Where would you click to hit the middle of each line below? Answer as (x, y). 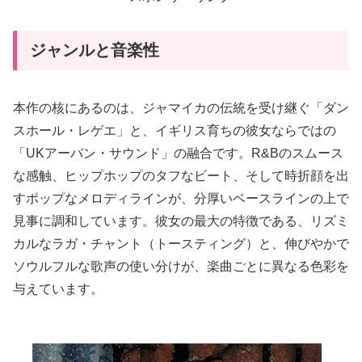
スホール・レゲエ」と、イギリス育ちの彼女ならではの (175, 130)
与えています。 (58, 288)
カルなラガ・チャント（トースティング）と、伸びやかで (181, 243)
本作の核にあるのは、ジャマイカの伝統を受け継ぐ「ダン (181, 107)
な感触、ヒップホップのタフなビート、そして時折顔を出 (181, 175)
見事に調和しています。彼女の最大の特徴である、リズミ (181, 221)
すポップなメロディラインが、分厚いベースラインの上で (181, 198)
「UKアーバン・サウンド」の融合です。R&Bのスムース (178, 153)
